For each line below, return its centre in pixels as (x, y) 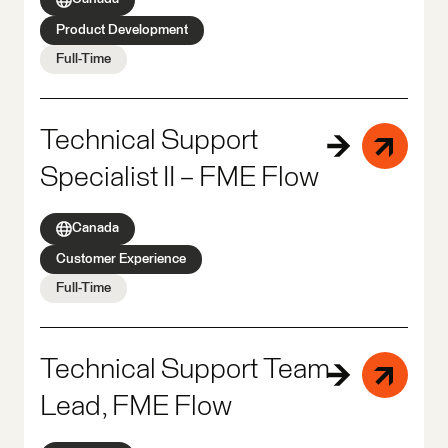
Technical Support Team (185, 369)
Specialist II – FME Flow (179, 177)
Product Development (122, 29)
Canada (95, 228)
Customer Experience (121, 258)
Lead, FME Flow (136, 406)
